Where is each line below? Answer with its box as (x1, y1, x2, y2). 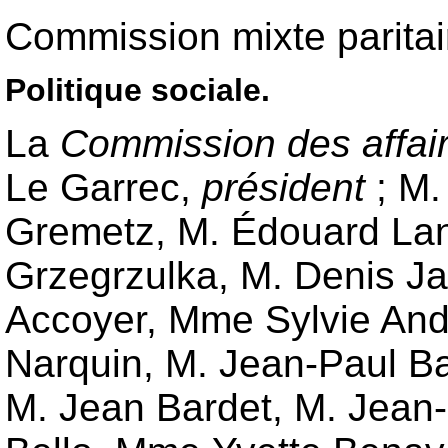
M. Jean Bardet (5, 386, 272, 430)
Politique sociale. (5, 72, 270, 109)
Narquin (5, 342, 143, 386)
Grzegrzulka (5, 254, 218, 298)
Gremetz (5, 210, 155, 254)
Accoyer (5, 298, 146, 342)
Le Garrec (5, 166, 180, 210)
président (202, 166, 365, 210)
